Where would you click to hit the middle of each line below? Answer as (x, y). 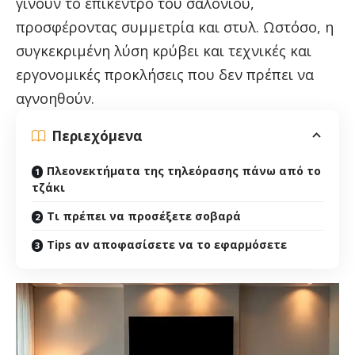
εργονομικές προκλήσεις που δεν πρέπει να (165, 75)
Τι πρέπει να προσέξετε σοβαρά (144, 216)
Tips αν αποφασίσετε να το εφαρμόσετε (167, 245)
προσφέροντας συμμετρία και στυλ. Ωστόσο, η (175, 27)
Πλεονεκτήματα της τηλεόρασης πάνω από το (184, 171)
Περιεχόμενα (97, 136)
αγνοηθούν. (55, 99)
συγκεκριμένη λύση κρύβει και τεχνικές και (164, 51)
